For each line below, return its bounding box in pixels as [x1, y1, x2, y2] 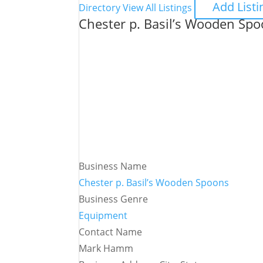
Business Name [79, 160, 147, 173]
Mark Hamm [79, 242, 134, 255]
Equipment [79, 209, 128, 222]
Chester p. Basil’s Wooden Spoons [79, 176, 230, 189]
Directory [79, 1, 121, 14]
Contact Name [79, 225, 143, 238]
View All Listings [123, 1, 193, 14]
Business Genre [79, 193, 149, 205]
